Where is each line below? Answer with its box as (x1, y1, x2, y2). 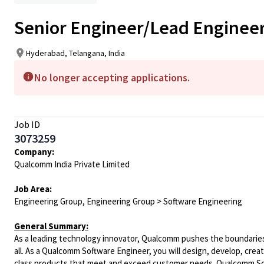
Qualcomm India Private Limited (14, 159, 130, 170)
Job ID (14, 118, 40, 130)
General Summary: (14, 220, 88, 232)
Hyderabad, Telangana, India (26, 47, 125, 58)
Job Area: (14, 183, 52, 194)
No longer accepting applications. (34, 71, 190, 84)
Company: (14, 146, 54, 157)
